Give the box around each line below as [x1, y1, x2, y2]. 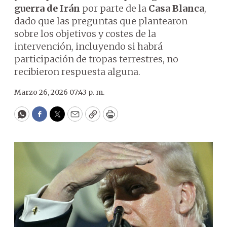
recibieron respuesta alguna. [14, 66, 140, 78]
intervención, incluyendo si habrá [14, 41, 163, 52]
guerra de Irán [14, 3, 80, 14]
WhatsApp [21, 112, 69, 125]
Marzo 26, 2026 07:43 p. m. [14, 88, 104, 97]
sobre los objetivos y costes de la [14, 28, 156, 40]
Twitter [56, 112, 91, 125]
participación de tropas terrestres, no [14, 53, 178, 65]
